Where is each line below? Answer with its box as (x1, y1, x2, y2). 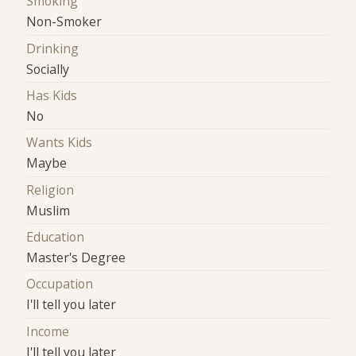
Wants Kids (26, 133, 93, 152)
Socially (26, 60, 70, 78)
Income (26, 322, 70, 340)
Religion (26, 180, 75, 199)
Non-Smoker (26, 13, 103, 31)
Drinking (26, 39, 79, 57)
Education (26, 228, 85, 246)
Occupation (26, 275, 94, 293)
